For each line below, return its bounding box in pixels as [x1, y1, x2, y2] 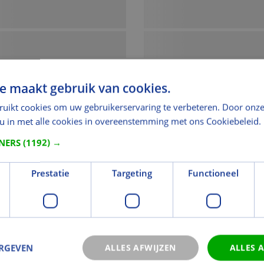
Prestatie [31, 167, 70, 179]
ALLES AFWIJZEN [104, 242, 176, 253]
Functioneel [188, 167, 239, 179]
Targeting [112, 167, 152, 179]
